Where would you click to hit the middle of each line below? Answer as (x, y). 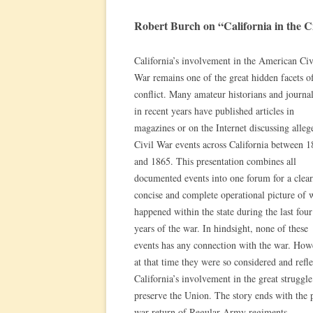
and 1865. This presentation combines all (215, 161)
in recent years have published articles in (214, 111)
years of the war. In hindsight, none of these (221, 228)
